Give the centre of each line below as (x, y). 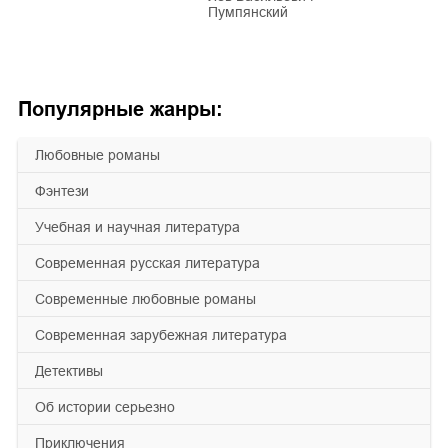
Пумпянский (248, 11)
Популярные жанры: (120, 108)
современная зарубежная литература (166, 334)
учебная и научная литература (142, 226)
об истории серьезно (110, 406)
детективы (73, 370)
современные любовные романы (150, 298)
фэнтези (67, 190)
